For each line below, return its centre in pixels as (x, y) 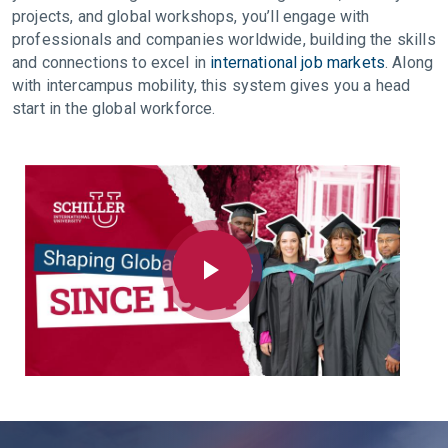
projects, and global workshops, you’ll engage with (191, 16)
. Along (409, 62)
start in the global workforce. (114, 108)
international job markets (297, 62)
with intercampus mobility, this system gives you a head (211, 85)
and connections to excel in (111, 62)
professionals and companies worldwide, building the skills (224, 39)
